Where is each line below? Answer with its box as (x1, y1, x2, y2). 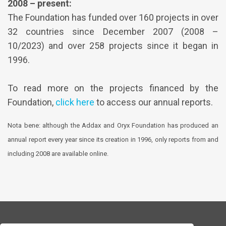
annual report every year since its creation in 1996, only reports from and (8, 136, 218, 144)
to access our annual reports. (94, 97, 213, 108)
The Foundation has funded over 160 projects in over (8, 12, 218, 23)
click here (55, 97, 94, 108)
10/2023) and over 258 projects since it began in (8, 40, 218, 51)
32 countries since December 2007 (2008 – (8, 26, 218, 37)
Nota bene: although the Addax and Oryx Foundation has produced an (8, 122, 218, 130)
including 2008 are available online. (8, 150, 108, 158)
